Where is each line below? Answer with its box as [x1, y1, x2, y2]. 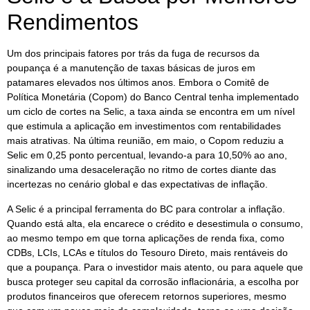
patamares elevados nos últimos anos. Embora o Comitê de [7, 77, 269, 89]
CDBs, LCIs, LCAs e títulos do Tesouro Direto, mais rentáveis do [7, 246, 288, 258]
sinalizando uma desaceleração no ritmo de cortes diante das [7, 164, 276, 176]
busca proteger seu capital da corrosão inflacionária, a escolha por [7, 275, 299, 287]
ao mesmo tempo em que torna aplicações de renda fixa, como [7, 232, 284, 244]
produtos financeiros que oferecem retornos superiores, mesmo [7, 290, 286, 302]
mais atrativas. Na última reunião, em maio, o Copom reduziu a [7, 135, 284, 147]
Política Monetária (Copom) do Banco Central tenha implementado [7, 91, 299, 103]
